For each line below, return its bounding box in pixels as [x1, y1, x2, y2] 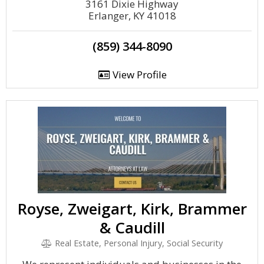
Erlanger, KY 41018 [88, 9, 176, 22]
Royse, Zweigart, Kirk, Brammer [17, 198, 247, 219]
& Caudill [99, 217, 165, 238]
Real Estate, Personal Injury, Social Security [52, 237, 223, 249]
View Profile [110, 68, 167, 81]
